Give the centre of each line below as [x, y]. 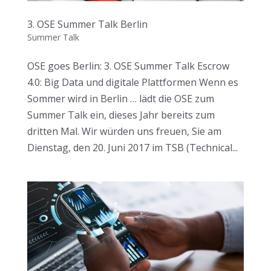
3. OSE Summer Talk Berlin [87, 24]
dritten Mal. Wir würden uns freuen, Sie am [124, 131]
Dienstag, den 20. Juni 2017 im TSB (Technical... [132, 147]
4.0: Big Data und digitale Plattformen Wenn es [132, 82]
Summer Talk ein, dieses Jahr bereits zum [121, 115]
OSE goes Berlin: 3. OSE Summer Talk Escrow [128, 66]
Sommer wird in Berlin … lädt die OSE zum [120, 98]
